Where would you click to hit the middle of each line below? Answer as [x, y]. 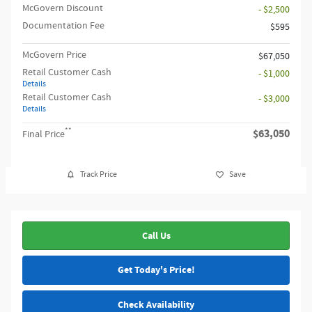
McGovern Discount [63, 8]
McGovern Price [54, 55]
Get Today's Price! [156, 270]
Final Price [44, 134]
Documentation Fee [63, 25]
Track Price [98, 174]
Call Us [156, 235]
